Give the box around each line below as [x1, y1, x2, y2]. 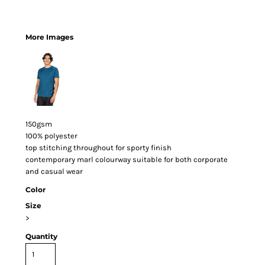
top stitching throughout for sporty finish [25, 143, 172, 152]
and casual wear [25, 166, 83, 176]
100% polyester [25, 131, 77, 140]
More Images [25, 32, 73, 41]
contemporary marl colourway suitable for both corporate [25, 154, 228, 164]
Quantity [25, 231, 57, 241]
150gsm [25, 119, 52, 128]
